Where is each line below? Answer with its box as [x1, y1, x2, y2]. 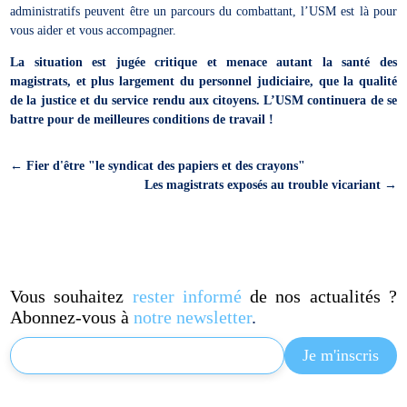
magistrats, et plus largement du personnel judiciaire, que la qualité [10, 74, 397, 88]
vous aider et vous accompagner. [10, 23, 181, 37]
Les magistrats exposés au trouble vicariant [144, 177, 381, 192]
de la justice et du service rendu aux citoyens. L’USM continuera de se [10, 93, 397, 107]
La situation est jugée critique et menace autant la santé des [10, 55, 397, 69]
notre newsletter [134, 306, 253, 327]
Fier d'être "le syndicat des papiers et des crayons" [26, 158, 306, 173]
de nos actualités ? [241, 285, 397, 306]
